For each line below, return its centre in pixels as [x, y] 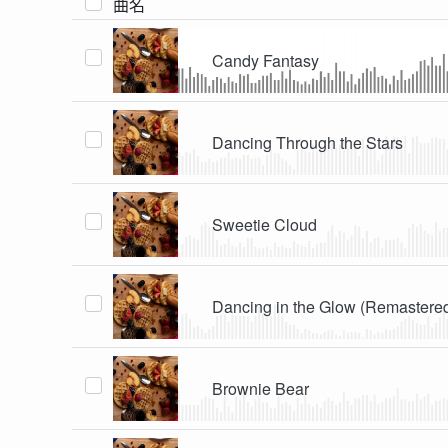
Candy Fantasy [266, 60]
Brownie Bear [261, 388]
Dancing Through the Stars [308, 142]
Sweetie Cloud [265, 224]
